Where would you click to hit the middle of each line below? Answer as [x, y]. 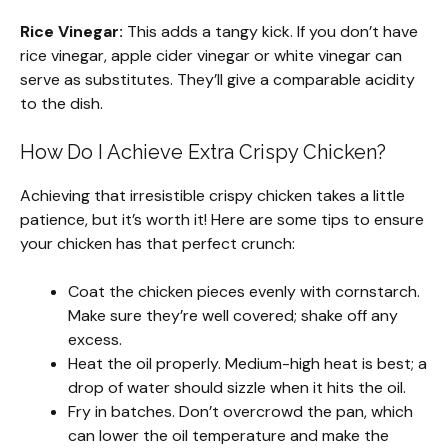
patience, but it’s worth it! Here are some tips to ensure [222, 220]
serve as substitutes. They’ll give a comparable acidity [217, 80]
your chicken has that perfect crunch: [157, 244]
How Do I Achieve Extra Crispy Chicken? [203, 152]
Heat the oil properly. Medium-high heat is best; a [247, 364]
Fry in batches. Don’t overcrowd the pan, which [240, 412]
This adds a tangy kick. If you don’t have [270, 32]
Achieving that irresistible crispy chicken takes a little [212, 196]
